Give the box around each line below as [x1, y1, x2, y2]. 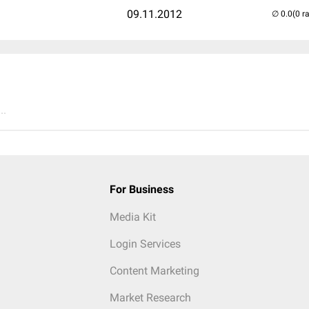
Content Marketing [109, 264, 199, 277]
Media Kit [109, 210, 156, 223]
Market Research [109, 291, 191, 304]
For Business [109, 183, 174, 196]
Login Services [109, 237, 181, 250]
